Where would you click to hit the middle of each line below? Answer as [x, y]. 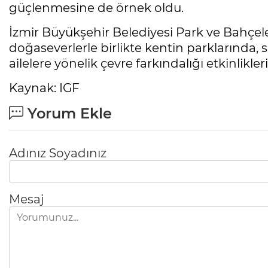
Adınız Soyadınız [58, 153]
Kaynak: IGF [44, 88]
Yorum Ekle [68, 114]
